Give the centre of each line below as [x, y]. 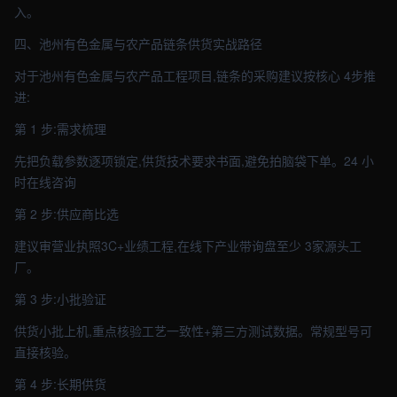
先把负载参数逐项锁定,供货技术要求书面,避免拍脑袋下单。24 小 [194, 160]
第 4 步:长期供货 [60, 384]
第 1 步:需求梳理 [60, 128]
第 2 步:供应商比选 [66, 214]
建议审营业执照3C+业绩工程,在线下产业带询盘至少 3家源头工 [188, 245]
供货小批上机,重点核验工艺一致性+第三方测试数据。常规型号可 [193, 331]
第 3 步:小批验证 [60, 299]
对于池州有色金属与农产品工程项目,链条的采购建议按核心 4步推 [195, 75]
